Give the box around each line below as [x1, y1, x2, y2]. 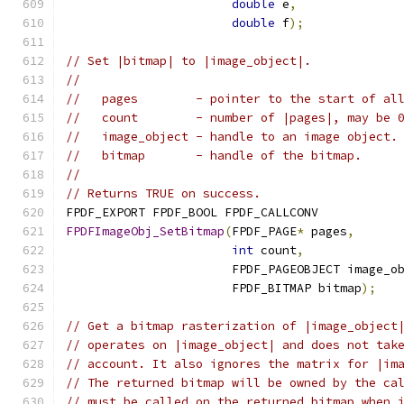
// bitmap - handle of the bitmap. [66, 148, 362, 163]
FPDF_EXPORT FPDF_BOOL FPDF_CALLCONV [66, 205, 318, 220]
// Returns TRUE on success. [66, 186, 261, 201]
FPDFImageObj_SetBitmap [66, 224, 225, 239]
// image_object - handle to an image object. [66, 129, 398, 144]
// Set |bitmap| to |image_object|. [66, 53, 311, 69]
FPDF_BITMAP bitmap [66, 280, 362, 296]
